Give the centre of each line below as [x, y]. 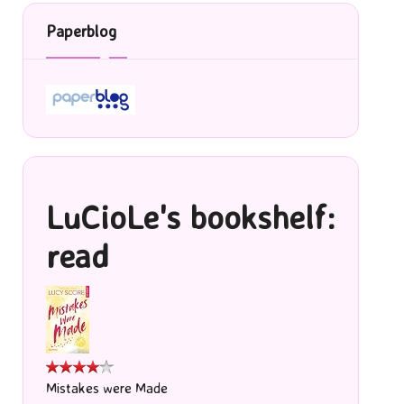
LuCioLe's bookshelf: [190, 217]
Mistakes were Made [106, 389]
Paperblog [81, 31]
